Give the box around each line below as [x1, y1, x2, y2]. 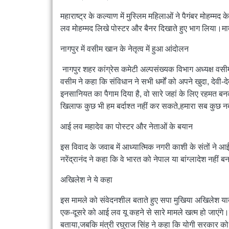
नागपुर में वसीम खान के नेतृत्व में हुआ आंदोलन [60, 44, 191, 54]
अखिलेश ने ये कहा [60, 175, 112, 185]
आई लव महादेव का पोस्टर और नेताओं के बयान [60, 122, 193, 131]
